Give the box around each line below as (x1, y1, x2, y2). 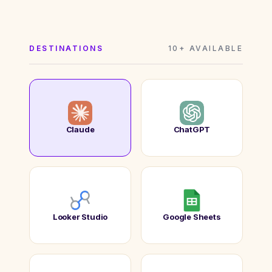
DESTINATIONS (29, 43, 103, 53)
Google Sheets (163, 212, 221, 222)
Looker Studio (52, 212, 108, 222)
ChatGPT (173, 124, 211, 135)
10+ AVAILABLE (168, 43, 243, 53)
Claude (66, 124, 95, 135)
